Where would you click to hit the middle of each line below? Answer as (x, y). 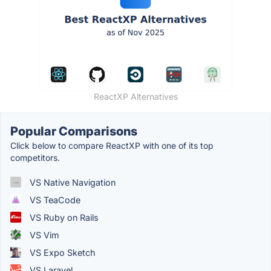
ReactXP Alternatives (135, 96)
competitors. (35, 157)
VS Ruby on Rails (63, 217)
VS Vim (43, 235)
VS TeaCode (54, 200)
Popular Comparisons (74, 131)
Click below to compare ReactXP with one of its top (112, 145)
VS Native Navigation (71, 182)
